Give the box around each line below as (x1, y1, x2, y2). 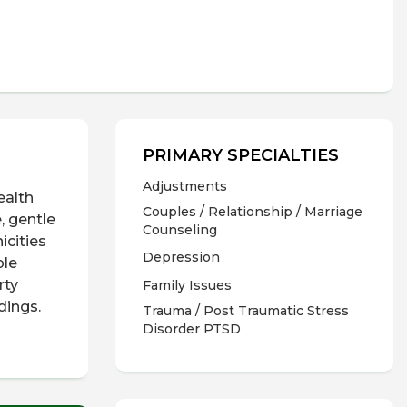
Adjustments (143, 178, 227, 194)
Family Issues (143, 277, 232, 293)
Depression (143, 249, 220, 265)
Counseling (143, 222, 217, 238)
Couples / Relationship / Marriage (143, 203, 362, 220)
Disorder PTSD (143, 321, 241, 337)
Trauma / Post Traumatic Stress (143, 303, 349, 319)
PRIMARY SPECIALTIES (143, 145, 339, 165)
